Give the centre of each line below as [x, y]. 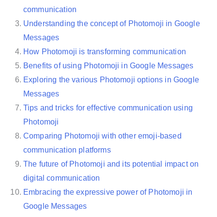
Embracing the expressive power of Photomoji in [108, 192]
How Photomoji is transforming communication [105, 52]
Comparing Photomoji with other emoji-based [102, 136]
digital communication [62, 178]
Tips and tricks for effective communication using [108, 108]
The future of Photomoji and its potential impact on [111, 164]
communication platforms [67, 150]
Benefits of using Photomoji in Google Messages [108, 66]
